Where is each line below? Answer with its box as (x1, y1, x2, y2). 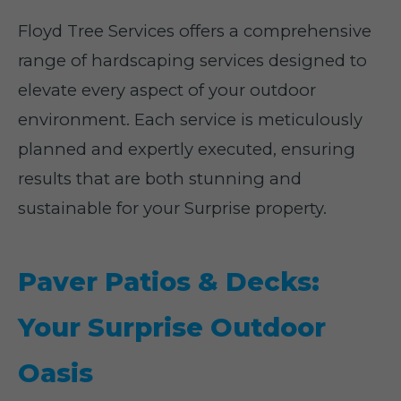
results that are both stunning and (18, 168, 302, 189)
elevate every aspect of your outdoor (18, 80, 316, 100)
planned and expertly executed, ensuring (18, 139, 355, 159)
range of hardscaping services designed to (18, 50, 367, 71)
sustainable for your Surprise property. (18, 198, 327, 218)
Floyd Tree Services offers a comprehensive (18, 21, 371, 41)
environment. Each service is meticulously (18, 109, 363, 130)
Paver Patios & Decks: (18, 266, 320, 297)
